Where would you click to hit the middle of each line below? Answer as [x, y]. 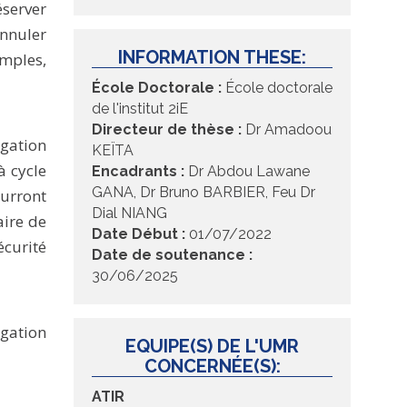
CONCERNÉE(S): [212, 366]
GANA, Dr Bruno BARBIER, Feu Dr [203, 192]
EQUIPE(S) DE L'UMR [212, 346]
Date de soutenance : [172, 255]
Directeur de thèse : [167, 129]
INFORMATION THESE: [212, 57]
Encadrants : [138, 171]
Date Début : [139, 234]
